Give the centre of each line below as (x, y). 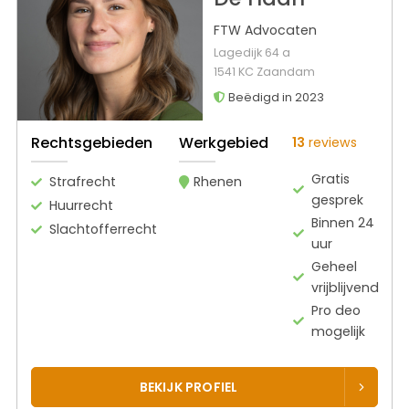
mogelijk (338, 331)
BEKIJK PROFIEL (189, 387)
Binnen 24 (342, 222)
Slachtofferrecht (103, 229)
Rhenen (218, 181)
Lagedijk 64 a (252, 53)
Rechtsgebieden (92, 142)
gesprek (337, 199)
